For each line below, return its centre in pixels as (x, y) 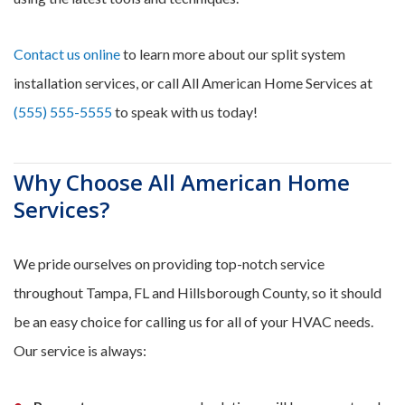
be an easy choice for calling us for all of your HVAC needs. (193, 321)
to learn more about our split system (233, 54)
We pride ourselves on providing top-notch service (169, 264)
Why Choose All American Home (182, 182)
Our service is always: (80, 350)
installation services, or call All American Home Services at (193, 83)
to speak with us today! (185, 112)
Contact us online (67, 54)
